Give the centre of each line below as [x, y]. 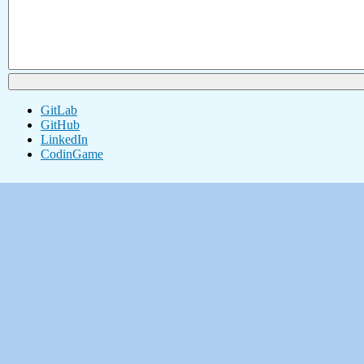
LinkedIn [64, 140]
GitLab [59, 110]
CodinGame [72, 154]
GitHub [60, 125]
